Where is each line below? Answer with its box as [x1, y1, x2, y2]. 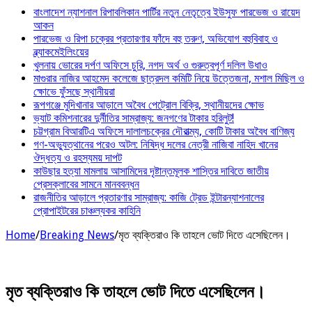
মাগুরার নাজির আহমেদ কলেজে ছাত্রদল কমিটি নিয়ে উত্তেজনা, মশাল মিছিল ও [33, 71, 304, 85]
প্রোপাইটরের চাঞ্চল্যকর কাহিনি [33, 203, 141, 217]
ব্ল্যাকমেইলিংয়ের [33, 45, 88, 58]
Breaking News [40, 228, 114, 242]
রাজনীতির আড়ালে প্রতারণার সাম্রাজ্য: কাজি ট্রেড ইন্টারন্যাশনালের [33, 190, 264, 204]
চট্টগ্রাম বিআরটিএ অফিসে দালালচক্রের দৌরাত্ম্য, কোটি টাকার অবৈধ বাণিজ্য [33, 124, 295, 138]
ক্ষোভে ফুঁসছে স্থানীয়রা [33, 84, 115, 98]
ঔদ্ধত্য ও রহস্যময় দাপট [33, 150, 122, 164]
